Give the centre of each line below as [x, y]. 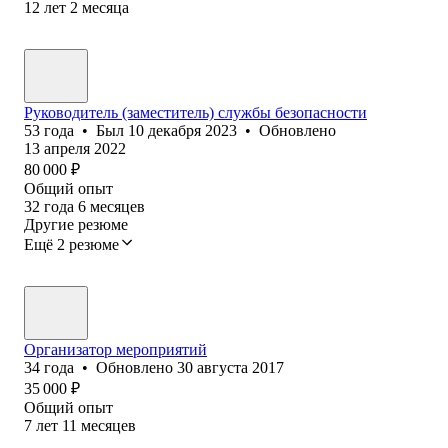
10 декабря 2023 [182, 130]
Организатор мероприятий [115, 349]
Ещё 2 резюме [71, 244]
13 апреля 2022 [75, 148]
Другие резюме [76, 224]
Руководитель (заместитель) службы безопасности [195, 112]
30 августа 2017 [230, 367]
